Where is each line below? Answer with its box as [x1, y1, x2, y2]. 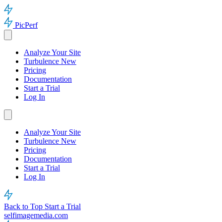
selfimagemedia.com [4, 211, 68, 220]
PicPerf [15, 21, 38, 29]
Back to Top [4, 202, 45, 211]
